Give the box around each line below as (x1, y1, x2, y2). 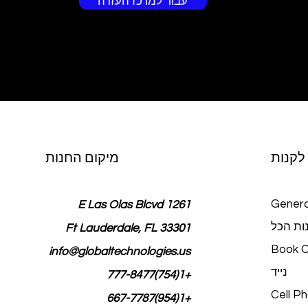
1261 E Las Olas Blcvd (165, 199, 190, 211)
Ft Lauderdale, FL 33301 (65, 222, 190, 234)
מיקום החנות (45, 149, 119, 166)
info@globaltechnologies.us (48, 245, 190, 258)
